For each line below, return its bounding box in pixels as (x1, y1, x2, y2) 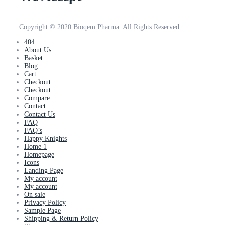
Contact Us (24, 110, 55, 118)
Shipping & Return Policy (24, 214, 98, 222)
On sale (24, 190, 45, 198)
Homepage (24, 150, 54, 158)
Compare (24, 94, 50, 102)
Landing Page (24, 166, 63, 174)
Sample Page (24, 206, 61, 214)
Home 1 (24, 142, 47, 150)
